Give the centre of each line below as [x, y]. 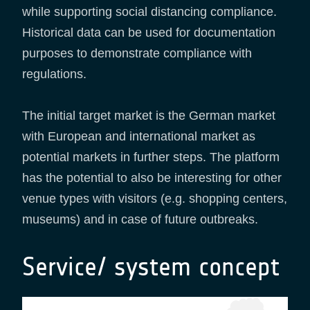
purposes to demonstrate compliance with [137, 53]
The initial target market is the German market [149, 115]
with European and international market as [139, 136]
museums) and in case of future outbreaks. [140, 219]
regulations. [54, 74]
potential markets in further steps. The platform [151, 157]
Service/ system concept [151, 266]
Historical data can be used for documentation [149, 32]
